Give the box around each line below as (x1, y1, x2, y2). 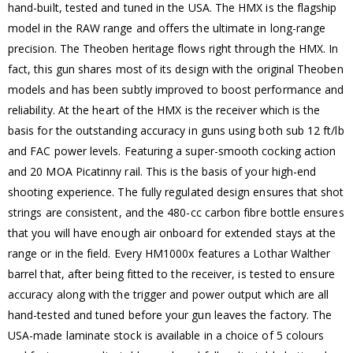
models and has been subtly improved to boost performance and (8, 81, 344, 97)
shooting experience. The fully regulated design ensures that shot (8, 184, 344, 199)
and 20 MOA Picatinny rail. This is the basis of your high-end (8, 163, 317, 179)
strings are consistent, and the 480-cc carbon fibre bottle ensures (8, 204, 344, 220)
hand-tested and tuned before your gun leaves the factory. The (8, 307, 333, 322)
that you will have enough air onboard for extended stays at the (8, 225, 336, 240)
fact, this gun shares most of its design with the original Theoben (8, 61, 344, 76)
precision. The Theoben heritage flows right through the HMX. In (8, 40, 339, 56)
